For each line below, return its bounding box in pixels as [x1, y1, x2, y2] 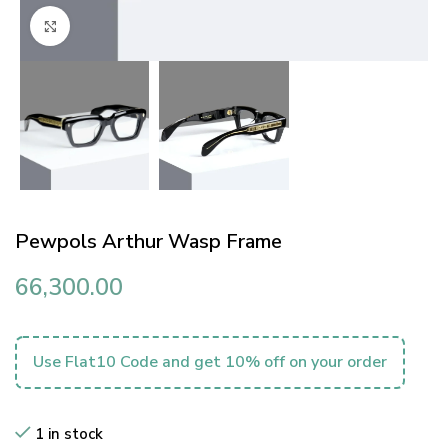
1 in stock [35, 424, 103, 445]
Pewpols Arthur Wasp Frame [15, 228, 282, 256]
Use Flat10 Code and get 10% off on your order [33, 351, 387, 374]
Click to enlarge [70, 16, 170, 36]
